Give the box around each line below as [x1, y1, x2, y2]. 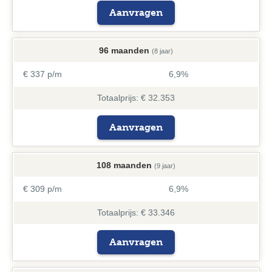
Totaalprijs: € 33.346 [97, 208, 175, 217]
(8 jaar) [152, 47, 173, 55]
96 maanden [99, 46, 149, 55]
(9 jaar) [154, 162, 175, 169]
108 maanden [97, 160, 152, 170]
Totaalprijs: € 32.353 [97, 93, 175, 103]
